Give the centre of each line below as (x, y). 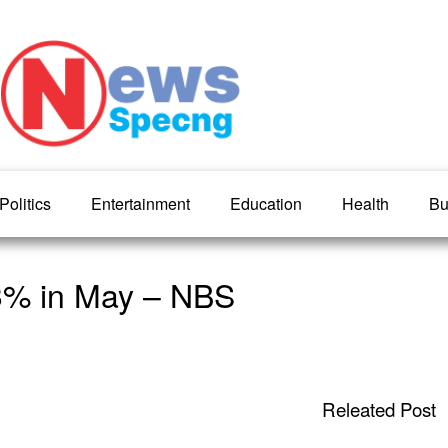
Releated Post (378, 408)
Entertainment (140, 203)
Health (365, 203)
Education (266, 203)
